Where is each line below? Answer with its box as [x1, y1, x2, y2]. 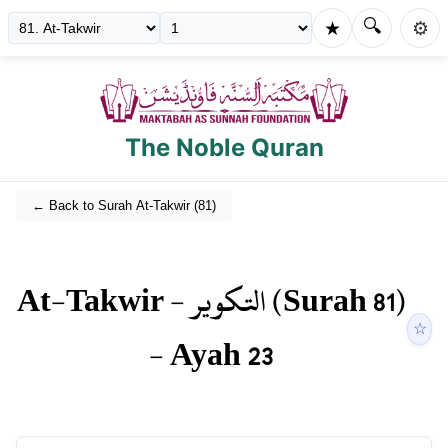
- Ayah [149, 328, 248, 383]
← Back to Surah [32, 198, 136, 214]
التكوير [191, 274, 267, 329]
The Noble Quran [124, 133, 324, 163]
